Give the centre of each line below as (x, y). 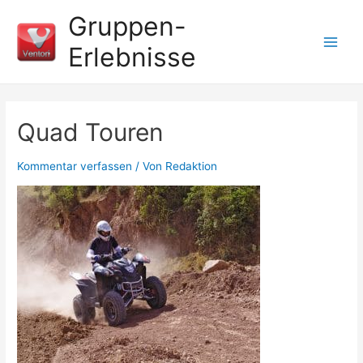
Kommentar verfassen (75, 167)
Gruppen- (127, 26)
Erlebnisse (132, 57)
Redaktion (192, 167)
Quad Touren (91, 132)
